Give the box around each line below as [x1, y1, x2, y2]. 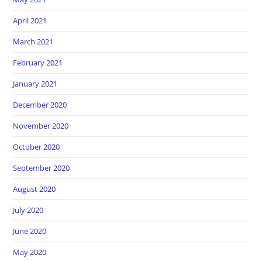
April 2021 [13, 15, 47, 26]
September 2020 [13, 162, 70, 173]
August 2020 [13, 183, 56, 194]
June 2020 [13, 225, 47, 236]
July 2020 [13, 204, 44, 215]
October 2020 [13, 141, 60, 152]
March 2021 [13, 36, 54, 47]
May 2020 [13, 246, 47, 257]
